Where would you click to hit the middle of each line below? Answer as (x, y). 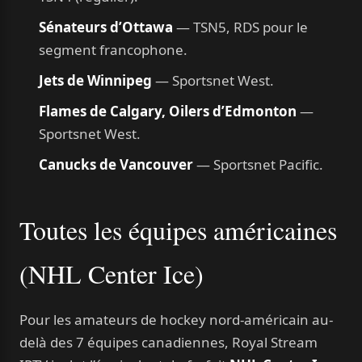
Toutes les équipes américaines (178, 230)
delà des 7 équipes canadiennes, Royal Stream (168, 342)
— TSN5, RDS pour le (240, 27)
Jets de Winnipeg (95, 80)
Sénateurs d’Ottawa (106, 27)
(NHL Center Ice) (112, 274)
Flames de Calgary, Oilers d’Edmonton (168, 111)
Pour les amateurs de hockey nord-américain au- (176, 320)
